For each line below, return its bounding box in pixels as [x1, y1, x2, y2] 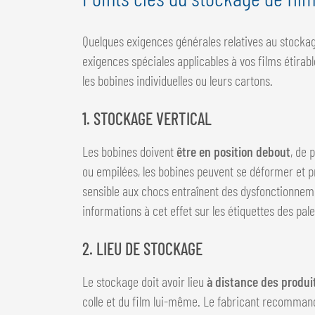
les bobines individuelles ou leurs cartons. [82, 71, 273, 89]
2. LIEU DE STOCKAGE [82, 238, 202, 259]
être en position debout [176, 142, 290, 160]
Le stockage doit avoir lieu [82, 272, 207, 290]
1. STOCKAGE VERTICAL [82, 108, 212, 129]
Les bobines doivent [82, 142, 176, 160]
